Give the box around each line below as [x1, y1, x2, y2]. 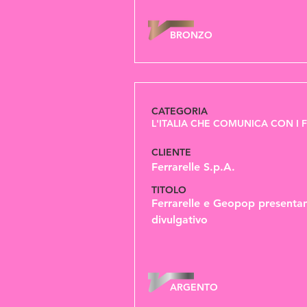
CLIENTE [151, 146, 191, 158]
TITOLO [151, 184, 189, 196]
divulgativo [151, 213, 208, 226]
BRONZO [170, 29, 212, 41]
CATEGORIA [151, 105, 208, 117]
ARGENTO [170, 281, 218, 293]
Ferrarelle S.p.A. [151, 160, 235, 173]
